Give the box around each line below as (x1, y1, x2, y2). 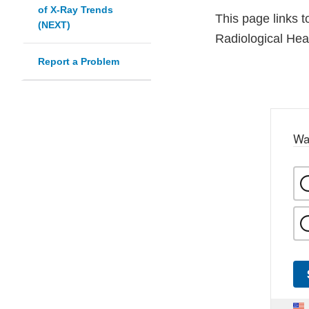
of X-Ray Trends (38, 4, 113, 16)
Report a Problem (38, 56, 119, 68)
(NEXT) (38, 19, 70, 31)
